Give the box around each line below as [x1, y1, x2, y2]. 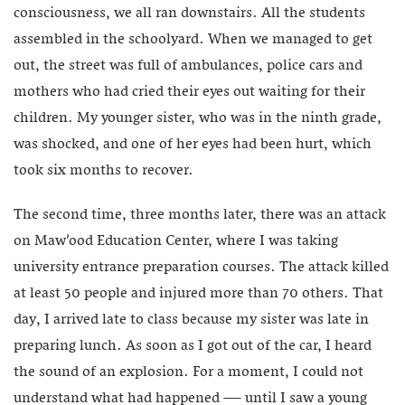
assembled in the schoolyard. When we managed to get [14, 27, 372, 53]
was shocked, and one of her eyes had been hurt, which [14, 132, 372, 158]
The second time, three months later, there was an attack [14, 202, 386, 229]
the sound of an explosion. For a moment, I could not [14, 360, 363, 386]
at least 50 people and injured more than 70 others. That [14, 281, 383, 307]
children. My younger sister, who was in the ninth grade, [14, 106, 381, 132]
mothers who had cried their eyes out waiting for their [14, 80, 365, 106]
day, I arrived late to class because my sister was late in [14, 307, 369, 334]
